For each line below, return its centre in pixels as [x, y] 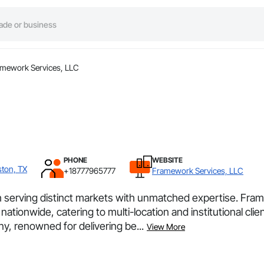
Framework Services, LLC [198, 171]
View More [166, 227]
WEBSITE [167, 160]
